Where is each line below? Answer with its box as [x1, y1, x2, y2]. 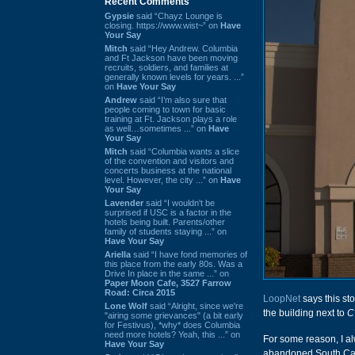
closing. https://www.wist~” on [105, 20, 220, 30]
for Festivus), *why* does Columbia [105, 319, 240, 330]
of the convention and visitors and [105, 155, 234, 166]
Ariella [105, 249, 131, 259]
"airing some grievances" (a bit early [105, 310, 243, 320]
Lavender [105, 197, 143, 208]
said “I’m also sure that [137, 94, 227, 105]
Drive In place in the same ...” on [105, 268, 229, 278]
